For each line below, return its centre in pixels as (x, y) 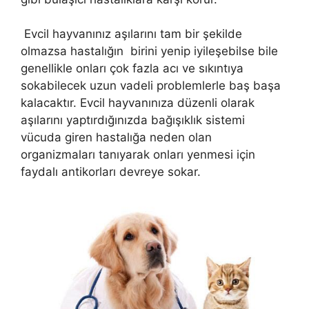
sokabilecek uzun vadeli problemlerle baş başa (151, 86)
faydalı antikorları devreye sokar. (111, 172)
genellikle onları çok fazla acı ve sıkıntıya (132, 69)
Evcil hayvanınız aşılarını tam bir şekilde (131, 34)
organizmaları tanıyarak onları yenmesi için (138, 155)
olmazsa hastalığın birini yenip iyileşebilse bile (149, 51)
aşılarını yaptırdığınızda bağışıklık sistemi (133, 120)
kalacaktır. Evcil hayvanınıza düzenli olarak (138, 103)
